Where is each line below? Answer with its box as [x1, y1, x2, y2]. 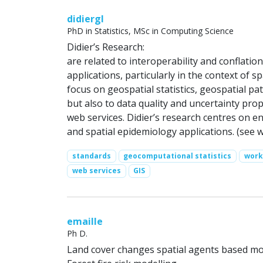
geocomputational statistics [123, 151, 232, 161]
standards [72, 151, 111, 161]
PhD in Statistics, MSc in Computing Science [67, 25, 234, 37]
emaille [67, 214, 103, 228]
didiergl [67, 12, 104, 26]
